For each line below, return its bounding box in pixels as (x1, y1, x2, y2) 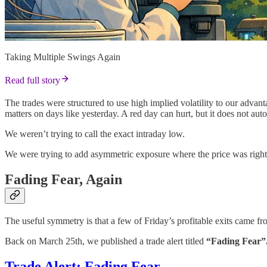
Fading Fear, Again (5, 171, 122, 187)
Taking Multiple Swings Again (5, 51, 120, 62)
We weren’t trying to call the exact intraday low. (5, 128, 185, 139)
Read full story (5, 74, 60, 85)
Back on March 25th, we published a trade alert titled (5, 235, 206, 246)
